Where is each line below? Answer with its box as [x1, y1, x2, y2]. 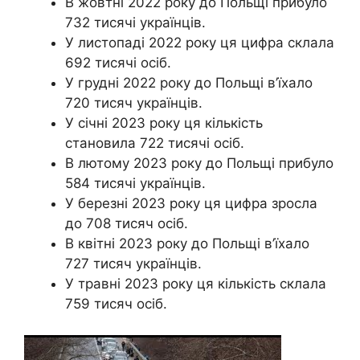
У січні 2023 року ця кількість [65, 115, 263, 131]
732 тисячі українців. [65, 14, 206, 31]
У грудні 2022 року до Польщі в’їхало [65, 75, 313, 91]
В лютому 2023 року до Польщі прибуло [65, 155, 333, 171]
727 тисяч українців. [65, 256, 202, 272]
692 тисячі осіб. [65, 55, 171, 71]
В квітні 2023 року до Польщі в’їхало [65, 235, 309, 252]
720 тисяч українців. [65, 95, 202, 111]
